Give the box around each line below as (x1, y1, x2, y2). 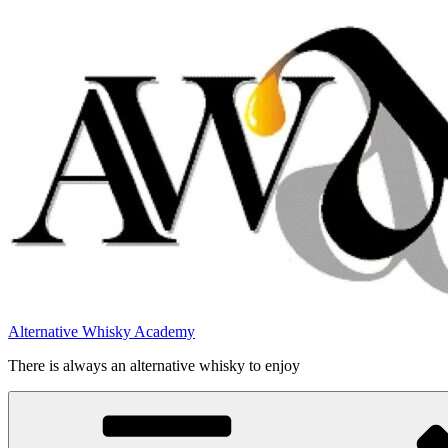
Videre (7, 7, 49, 24)
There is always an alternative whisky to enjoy (8, 357, 300, 374)
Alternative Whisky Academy (8, 323, 195, 340)
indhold (7, 43, 55, 60)
